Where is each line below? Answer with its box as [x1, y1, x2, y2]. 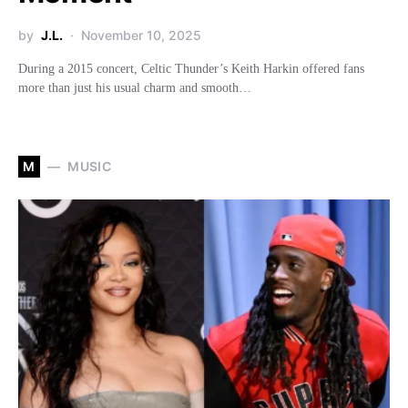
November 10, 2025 [81, 26, 201, 43]
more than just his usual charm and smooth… [18, 80, 251, 95]
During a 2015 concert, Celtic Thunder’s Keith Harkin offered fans [18, 61, 364, 76]
